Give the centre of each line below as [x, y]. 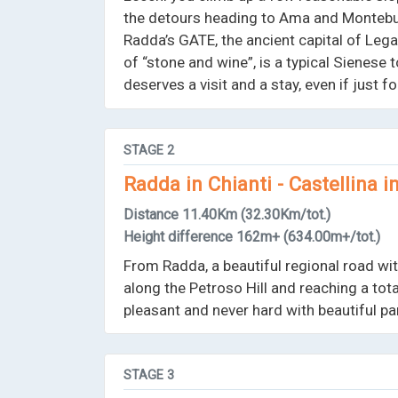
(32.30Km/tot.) [286, 214]
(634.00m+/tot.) [332, 236]
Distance [151, 214]
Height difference [179, 236]
